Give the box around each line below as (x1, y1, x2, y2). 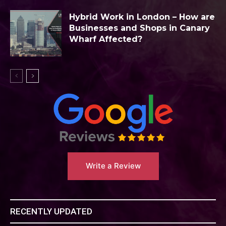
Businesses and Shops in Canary (69, 23, 210, 33)
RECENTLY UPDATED (10, 206, 92, 216)
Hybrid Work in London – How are (69, 12, 215, 22)
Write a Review (85, 160, 141, 171)
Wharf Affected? (69, 34, 142, 44)
